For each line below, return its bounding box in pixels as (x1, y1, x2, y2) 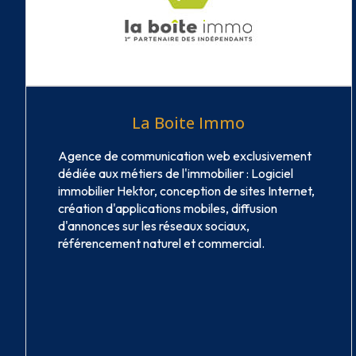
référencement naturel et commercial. (58, 235, 265, 252)
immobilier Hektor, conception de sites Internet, (58, 183, 315, 199)
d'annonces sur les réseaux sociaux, (58, 218, 250, 234)
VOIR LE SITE (138, 325, 219, 342)
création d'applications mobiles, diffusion (58, 200, 277, 217)
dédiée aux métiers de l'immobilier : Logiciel (58, 165, 293, 182)
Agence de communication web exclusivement (58, 148, 311, 164)
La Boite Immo (132, 112, 246, 134)
